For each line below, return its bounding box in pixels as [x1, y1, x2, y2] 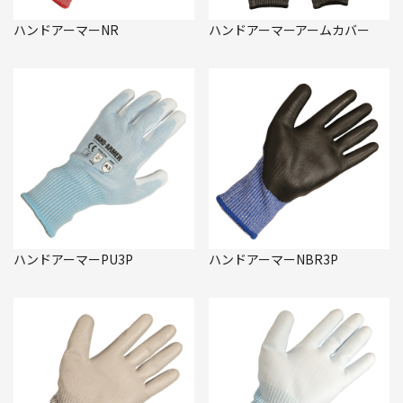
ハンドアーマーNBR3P [209, 249, 338, 268]
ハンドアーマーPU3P [13, 249, 133, 268]
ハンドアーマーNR [13, 20, 119, 39]
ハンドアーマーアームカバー [209, 20, 370, 39]
